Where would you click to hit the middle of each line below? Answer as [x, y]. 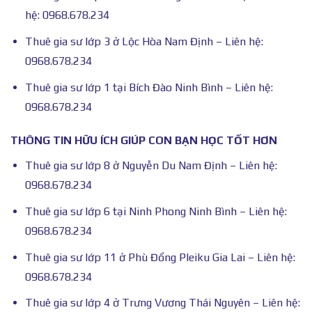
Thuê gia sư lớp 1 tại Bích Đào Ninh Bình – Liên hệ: [149, 87]
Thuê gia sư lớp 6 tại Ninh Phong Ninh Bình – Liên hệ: [156, 211]
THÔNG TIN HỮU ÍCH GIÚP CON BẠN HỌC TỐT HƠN [144, 141]
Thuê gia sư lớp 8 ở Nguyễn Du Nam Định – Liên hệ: [151, 166]
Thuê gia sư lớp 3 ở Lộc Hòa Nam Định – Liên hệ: [144, 41]
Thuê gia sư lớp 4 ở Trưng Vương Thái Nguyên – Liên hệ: [162, 303]
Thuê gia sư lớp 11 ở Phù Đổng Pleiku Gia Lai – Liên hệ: [160, 257]
